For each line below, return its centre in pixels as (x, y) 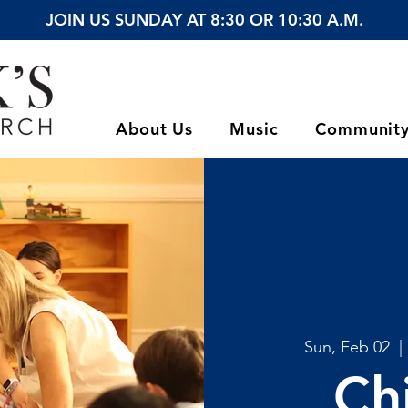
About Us (155, 129)
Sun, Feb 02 (347, 347)
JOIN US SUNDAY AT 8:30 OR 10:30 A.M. (204, 20)
